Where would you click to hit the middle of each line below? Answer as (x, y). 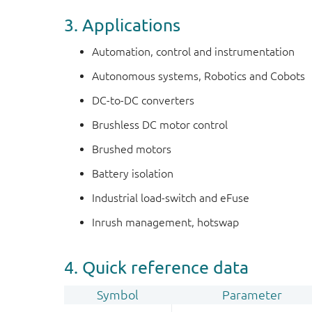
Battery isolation (133, 173)
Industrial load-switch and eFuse (171, 198)
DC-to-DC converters (143, 100)
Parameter (252, 295)
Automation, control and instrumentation (193, 52)
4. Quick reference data (156, 267)
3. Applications (122, 25)
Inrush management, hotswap (165, 222)
